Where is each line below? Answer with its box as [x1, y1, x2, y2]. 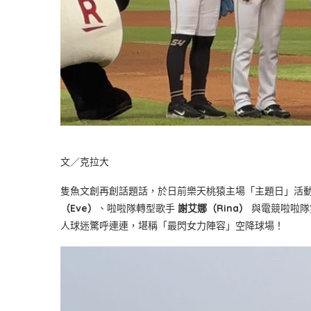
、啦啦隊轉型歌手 [97, 202, 178, 215]
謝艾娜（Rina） [178, 202, 249, 215]
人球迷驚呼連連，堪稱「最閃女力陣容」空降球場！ [60, 219, 284, 232]
